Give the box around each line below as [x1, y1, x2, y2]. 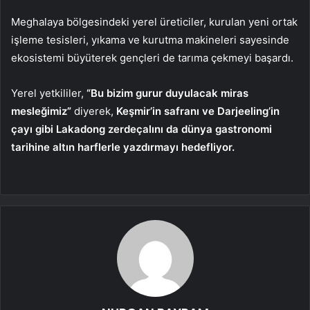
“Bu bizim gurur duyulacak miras [86, 86, 248, 100]
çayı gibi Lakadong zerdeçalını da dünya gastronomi [11, 122, 272, 136]
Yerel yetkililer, [11, 86, 86, 100]
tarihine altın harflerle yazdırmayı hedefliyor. [11, 140, 235, 154]
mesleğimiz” [11, 104, 71, 118]
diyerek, [71, 104, 116, 118]
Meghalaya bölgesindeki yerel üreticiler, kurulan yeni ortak [11, 15, 298, 29]
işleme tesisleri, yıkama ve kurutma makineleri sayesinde [11, 33, 289, 47]
